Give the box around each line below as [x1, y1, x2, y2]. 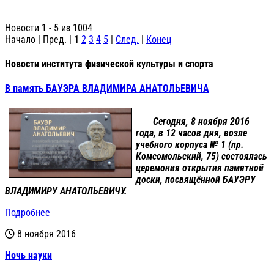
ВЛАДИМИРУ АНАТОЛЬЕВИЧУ [5, 185, 124, 198]
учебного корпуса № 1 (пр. [136, 139, 244, 151]
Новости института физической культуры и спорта [5, 57, 213, 70]
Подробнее [5, 207, 50, 219]
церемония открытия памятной [136, 162, 264, 174]
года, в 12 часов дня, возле [136, 127, 247, 139]
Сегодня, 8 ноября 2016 [153, 116, 250, 128]
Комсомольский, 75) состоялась [136, 150, 267, 163]
